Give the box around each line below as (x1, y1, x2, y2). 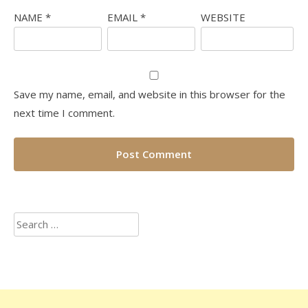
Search (13, 214, 45, 228)
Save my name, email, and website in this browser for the (14, 87, 285, 101)
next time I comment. (14, 105, 115, 120)
